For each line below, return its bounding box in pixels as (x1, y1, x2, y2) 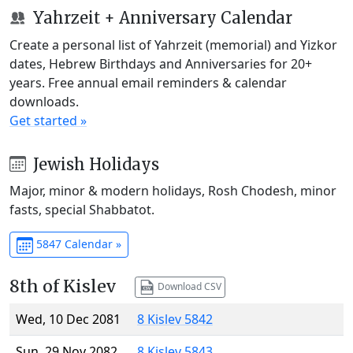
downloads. (9, 92, 79, 110)
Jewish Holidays (28, 154, 159, 174)
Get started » (9, 111, 87, 129)
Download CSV (154, 279, 221, 293)
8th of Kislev (9, 276, 116, 298)
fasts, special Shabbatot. (9, 201, 154, 219)
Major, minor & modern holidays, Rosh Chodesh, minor (9, 182, 336, 200)
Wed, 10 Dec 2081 (16, 310, 121, 329)
